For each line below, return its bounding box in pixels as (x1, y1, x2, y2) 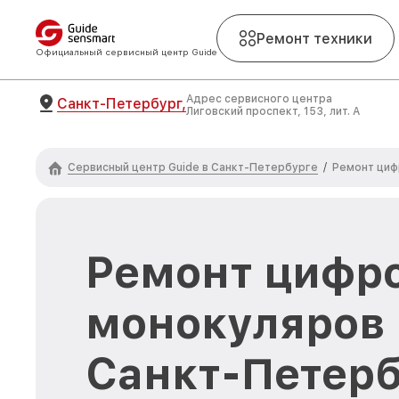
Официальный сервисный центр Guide (36, 46, 216, 57)
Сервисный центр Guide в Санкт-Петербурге (68, 160, 318, 174)
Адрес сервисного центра (186, 93, 332, 105)
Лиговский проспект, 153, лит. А (186, 105, 360, 118)
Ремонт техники (256, 29, 372, 47)
